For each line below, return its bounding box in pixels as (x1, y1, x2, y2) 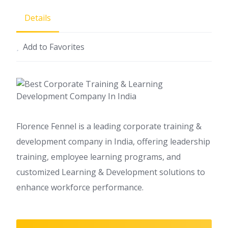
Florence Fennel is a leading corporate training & (16, 120, 202, 132)
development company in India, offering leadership (16, 135, 210, 147)
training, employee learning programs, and (16, 151, 181, 162)
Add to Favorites (23, 41, 84, 52)
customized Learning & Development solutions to (16, 166, 205, 178)
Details (24, 12, 51, 23)
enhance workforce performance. (16, 181, 144, 193)
